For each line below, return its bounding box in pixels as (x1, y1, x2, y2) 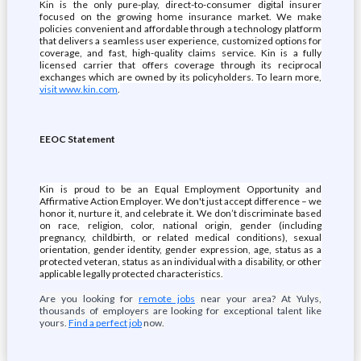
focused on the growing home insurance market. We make (39, 10, 322, 23)
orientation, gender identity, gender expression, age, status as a (39, 243, 322, 255)
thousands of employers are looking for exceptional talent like (39, 305, 322, 317)
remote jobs (138, 293, 195, 305)
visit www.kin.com (39, 83, 118, 95)
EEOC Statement (39, 133, 115, 145)
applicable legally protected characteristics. (39, 268, 223, 280)
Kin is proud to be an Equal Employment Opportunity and (39, 183, 322, 195)
